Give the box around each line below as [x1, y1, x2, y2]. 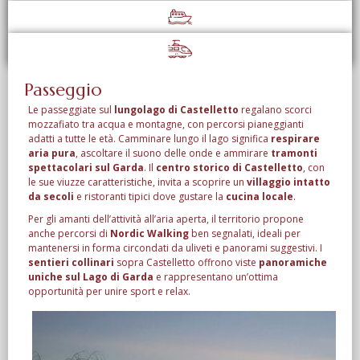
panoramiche [259, 256, 327, 270]
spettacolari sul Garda [28, 161, 144, 175]
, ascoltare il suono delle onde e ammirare [76, 146, 271, 161]
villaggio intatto [247, 175, 330, 190]
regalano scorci [239, 103, 312, 117]
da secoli [28, 190, 74, 204]
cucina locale [226, 190, 293, 204]
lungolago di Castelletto [114, 103, 239, 117]
